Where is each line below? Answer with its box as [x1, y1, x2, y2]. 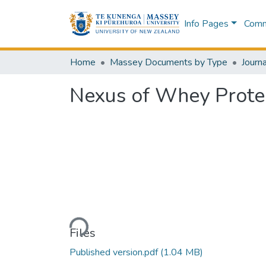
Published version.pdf [69, 245, 160, 259]
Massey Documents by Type [110, 56, 227, 69]
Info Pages [183, 17, 229, 30]
